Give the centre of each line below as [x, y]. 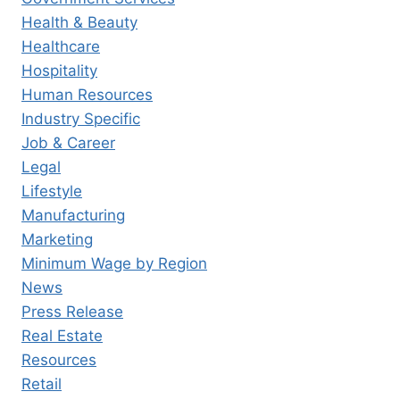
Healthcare [61, 47]
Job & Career [68, 143]
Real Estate [62, 336]
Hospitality [59, 71]
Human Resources [87, 95]
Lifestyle [52, 192]
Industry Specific [81, 119]
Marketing [57, 240]
